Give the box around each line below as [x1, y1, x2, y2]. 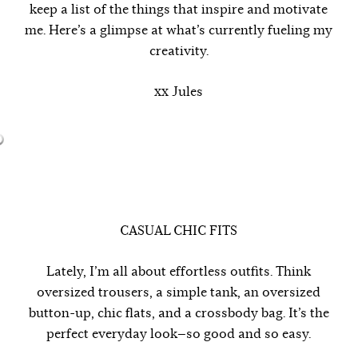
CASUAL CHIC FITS [120, 223, 238, 239]
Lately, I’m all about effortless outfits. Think [46, 264, 312, 280]
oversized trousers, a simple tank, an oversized [37, 284, 321, 300]
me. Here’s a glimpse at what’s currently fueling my [25, 22, 333, 38]
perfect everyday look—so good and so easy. [46, 326, 312, 342]
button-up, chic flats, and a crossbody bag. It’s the [28, 305, 329, 321]
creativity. [149, 43, 209, 59]
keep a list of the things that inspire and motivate [30, 2, 328, 18]
